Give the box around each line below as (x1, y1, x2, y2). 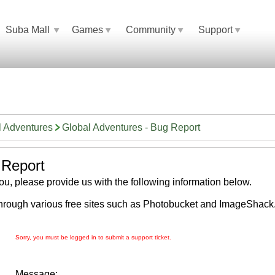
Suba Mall (6, 25, 50, 35)
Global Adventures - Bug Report (62, 122, 200, 133)
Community (126, 25, 176, 35)
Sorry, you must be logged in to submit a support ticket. (15, 234, 171, 241)
